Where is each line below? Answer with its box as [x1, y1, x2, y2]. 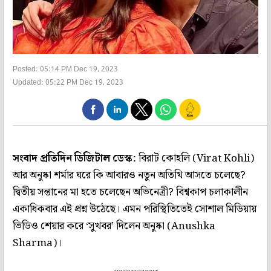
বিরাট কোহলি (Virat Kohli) [136, 149, 254, 167]
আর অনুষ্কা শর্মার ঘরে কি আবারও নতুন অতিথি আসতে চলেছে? [13, 166, 246, 184]
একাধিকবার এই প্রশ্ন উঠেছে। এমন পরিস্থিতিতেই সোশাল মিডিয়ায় [13, 200, 256, 218]
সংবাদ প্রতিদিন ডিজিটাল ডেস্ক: [13, 149, 136, 167]
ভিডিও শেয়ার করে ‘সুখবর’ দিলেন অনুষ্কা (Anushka [13, 217, 215, 235]
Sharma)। [13, 234, 62, 252]
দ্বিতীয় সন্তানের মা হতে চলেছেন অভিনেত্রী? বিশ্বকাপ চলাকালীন [13, 183, 248, 201]
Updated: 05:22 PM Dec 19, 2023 [13, 77, 123, 88]
